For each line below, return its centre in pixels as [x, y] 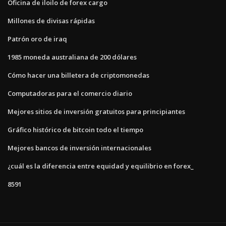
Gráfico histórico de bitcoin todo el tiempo [75, 130]
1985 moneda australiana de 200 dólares [72, 57]
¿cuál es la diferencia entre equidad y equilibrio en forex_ [101, 166]
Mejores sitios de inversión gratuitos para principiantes [96, 112]
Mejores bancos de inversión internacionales [79, 148]
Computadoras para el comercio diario [70, 94]
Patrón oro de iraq [37, 39]
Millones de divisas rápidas [51, 21]
